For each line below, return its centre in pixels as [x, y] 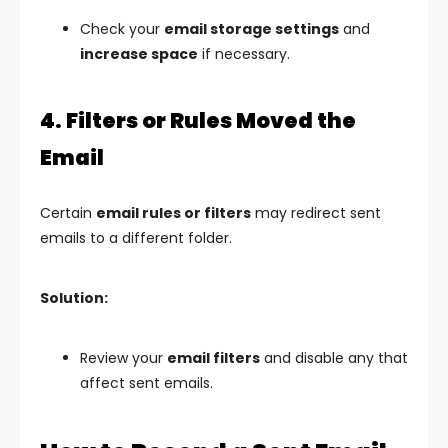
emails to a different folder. [136, 237]
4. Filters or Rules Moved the [198, 120]
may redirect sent [316, 212]
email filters [213, 357]
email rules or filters [173, 212]
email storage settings [251, 28]
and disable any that [334, 357]
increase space [139, 53]
